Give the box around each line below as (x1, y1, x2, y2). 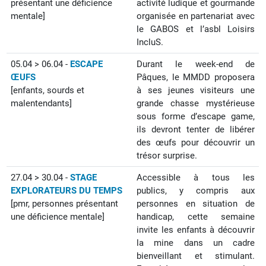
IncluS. (137, 37, 164, 47)
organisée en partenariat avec (137, 11, 255, 21)
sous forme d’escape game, (137, 111, 255, 122)
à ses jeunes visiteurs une (137, 85, 255, 96)
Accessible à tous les (137, 172, 255, 183)
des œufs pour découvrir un (137, 137, 255, 148)
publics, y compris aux (137, 185, 255, 196)
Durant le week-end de (137, 59, 255, 69)
